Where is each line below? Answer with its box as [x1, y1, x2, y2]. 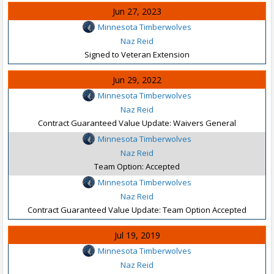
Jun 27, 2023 [113, 6, 161, 17]
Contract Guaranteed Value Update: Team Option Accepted [28, 204, 246, 215]
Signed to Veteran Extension [84, 48, 190, 60]
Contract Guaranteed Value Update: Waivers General [38, 117, 236, 128]
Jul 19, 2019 [114, 229, 160, 241]
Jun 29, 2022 [113, 74, 161, 86]
